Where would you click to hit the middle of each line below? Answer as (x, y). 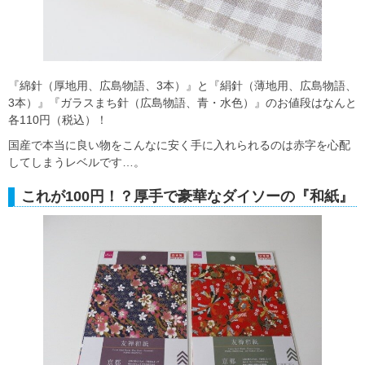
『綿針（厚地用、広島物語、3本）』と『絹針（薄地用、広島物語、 (182, 86)
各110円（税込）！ (58, 120)
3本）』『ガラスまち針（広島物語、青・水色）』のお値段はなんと (182, 103)
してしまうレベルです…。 (77, 163)
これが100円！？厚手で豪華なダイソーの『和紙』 (187, 197)
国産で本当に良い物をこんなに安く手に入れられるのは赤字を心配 (179, 145)
